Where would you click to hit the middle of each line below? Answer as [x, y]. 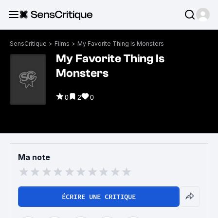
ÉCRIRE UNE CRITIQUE [99, 197]
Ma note [34, 157]
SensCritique [28, 44]
